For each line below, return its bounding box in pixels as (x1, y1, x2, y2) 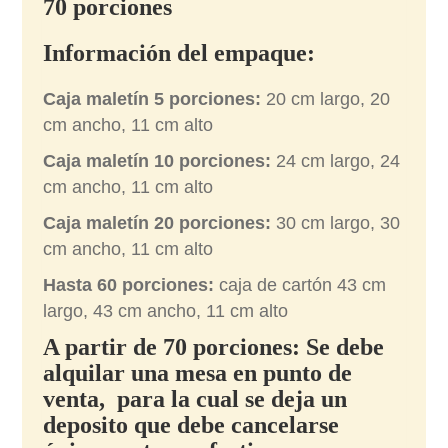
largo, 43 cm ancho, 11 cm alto (43, 301, 289, 322)
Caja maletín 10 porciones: (43, 151, 272, 172)
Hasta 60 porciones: (43, 275, 215, 296)
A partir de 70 (43, 334, 194, 361)
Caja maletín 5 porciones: (43, 89, 262, 110)
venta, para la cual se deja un (43, 386, 348, 413)
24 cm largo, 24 (271, 151, 401, 172)
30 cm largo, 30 (271, 213, 401, 234)
